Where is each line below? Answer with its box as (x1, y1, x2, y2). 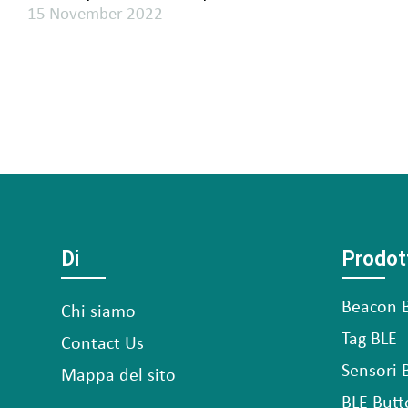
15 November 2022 (27, 6, 163, 25)
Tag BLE (341, 331, 397, 350)
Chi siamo (61, 303, 136, 322)
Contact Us (61, 335, 144, 354)
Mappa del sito (61, 367, 176, 386)
